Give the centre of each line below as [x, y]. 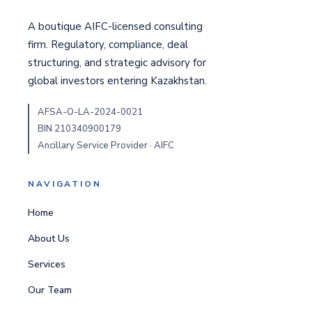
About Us [49, 239]
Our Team [50, 290]
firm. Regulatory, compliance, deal [108, 45]
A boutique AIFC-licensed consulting [115, 26]
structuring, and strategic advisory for [117, 63]
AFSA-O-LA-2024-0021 [90, 112]
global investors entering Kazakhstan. [117, 81]
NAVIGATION [65, 184]
